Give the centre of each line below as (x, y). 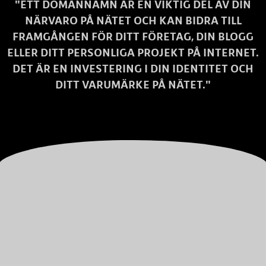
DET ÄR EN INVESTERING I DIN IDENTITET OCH (133, 69)
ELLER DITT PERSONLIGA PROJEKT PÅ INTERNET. (133, 53)
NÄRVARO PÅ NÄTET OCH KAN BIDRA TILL (133, 20)
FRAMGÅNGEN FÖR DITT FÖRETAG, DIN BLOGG (133, 37)
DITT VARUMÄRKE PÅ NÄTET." (133, 85)
